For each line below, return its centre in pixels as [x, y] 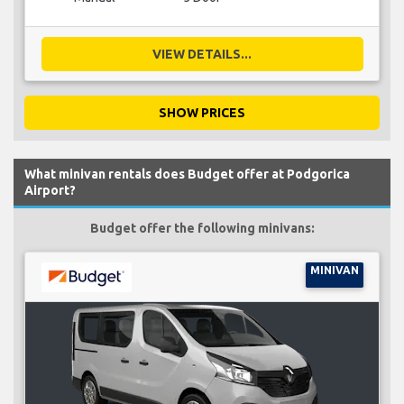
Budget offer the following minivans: [202, 228]
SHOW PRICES [202, 112]
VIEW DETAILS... [202, 54]
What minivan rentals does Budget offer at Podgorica [187, 174]
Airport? [50, 190]
